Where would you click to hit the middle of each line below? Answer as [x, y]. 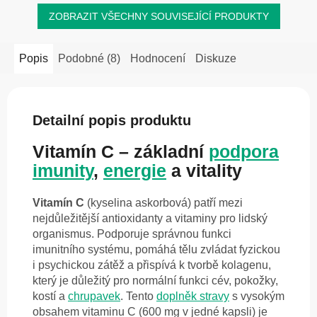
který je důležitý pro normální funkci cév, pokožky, [155, 281]
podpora [244, 152]
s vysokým [257, 296]
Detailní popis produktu [112, 120]
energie [135, 171]
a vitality [204, 171]
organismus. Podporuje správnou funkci [132, 234]
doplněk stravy [193, 296]
